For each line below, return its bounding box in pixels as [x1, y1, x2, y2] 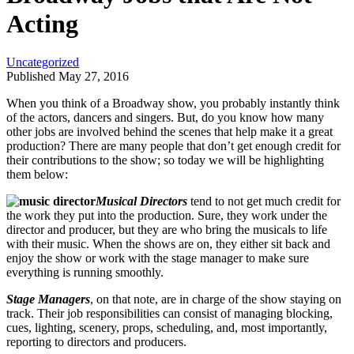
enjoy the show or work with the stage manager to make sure [6, 251, 309, 265]
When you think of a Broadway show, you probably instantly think [6, 96, 340, 111]
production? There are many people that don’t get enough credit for [6, 139, 341, 153]
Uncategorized [6, 55, 79, 70]
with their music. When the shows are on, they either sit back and [6, 237, 330, 251]
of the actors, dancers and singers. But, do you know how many [6, 111, 324, 125]
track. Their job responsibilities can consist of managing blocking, [6, 307, 333, 321]
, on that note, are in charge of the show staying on [90, 292, 341, 307]
